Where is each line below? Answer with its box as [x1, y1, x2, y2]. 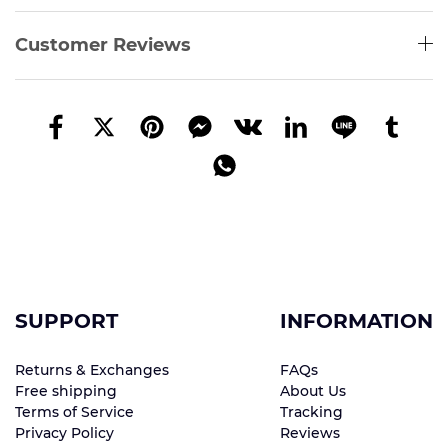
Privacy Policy [15, 424, 114, 443]
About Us [280, 382, 346, 401]
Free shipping [15, 382, 117, 401]
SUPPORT [15, 309, 118, 334]
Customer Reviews [15, 34, 191, 57]
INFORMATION [280, 309, 433, 334]
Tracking [280, 403, 343, 422]
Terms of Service [15, 403, 134, 422]
